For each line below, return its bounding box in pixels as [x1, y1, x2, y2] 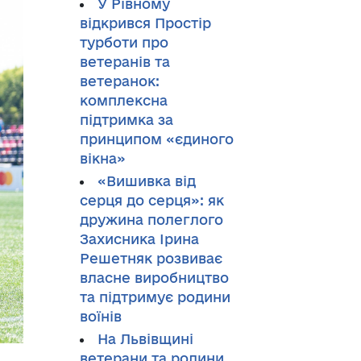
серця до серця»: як [79, 193, 224, 208]
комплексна [79, 93, 168, 108]
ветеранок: [79, 73, 160, 89]
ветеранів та [79, 54, 170, 69]
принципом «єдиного [79, 131, 234, 147]
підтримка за [79, 112, 173, 127]
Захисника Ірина [79, 231, 199, 247]
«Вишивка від [97, 173, 196, 189]
